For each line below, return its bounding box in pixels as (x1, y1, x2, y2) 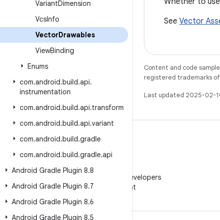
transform (92, 103, 124, 112)
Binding (50, 46, 74, 55)
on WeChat (100, 183, 136, 192)
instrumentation (20, 87, 71, 96)
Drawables (58, 30, 95, 39)
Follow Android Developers (75, 173, 161, 182)
